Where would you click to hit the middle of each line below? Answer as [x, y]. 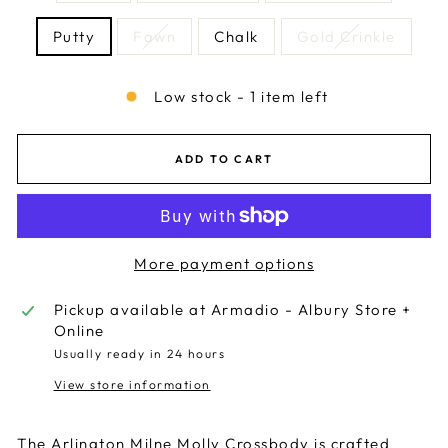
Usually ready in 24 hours [139, 353]
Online [79, 330]
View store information [132, 384]
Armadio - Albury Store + [311, 309]
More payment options [224, 263]
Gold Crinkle [346, 36]
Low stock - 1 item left [241, 96]
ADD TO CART [224, 158]
